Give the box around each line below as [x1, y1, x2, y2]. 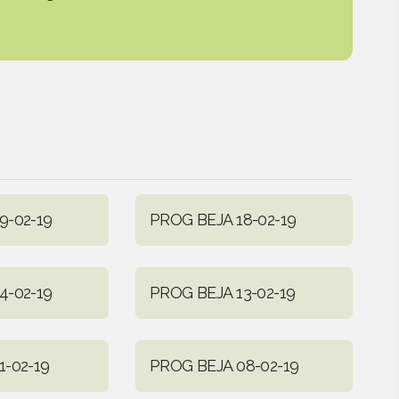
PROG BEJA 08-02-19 [149, 355, 299, 375]
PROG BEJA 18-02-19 [149, 209, 297, 229]
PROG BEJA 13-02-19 [149, 282, 296, 302]
